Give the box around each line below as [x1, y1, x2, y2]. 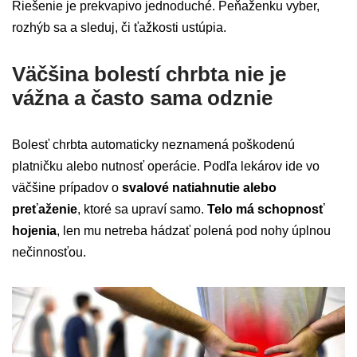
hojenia [12, 224, 57, 238]
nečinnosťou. [12, 245, 86, 260]
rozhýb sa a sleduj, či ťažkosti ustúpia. [12, 21, 226, 35]
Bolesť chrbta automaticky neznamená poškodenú [12, 138, 295, 152]
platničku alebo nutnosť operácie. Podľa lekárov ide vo [12, 159, 320, 174]
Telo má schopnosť [207, 202, 325, 217]
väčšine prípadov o [12, 181, 122, 195]
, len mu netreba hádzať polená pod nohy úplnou [57, 224, 331, 238]
